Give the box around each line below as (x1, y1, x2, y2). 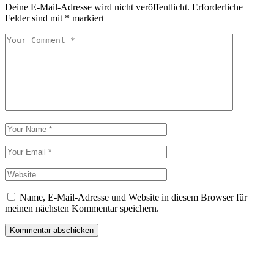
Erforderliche (192, 2, 243, 13)
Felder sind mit (5, 13, 65, 24)
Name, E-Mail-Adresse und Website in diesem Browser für (20, 192, 247, 203)
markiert (70, 13, 104, 24)
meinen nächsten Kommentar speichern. (5, 203, 159, 214)
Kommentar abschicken (10, 226, 94, 235)
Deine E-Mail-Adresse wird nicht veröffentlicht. (5, 2, 190, 13)
